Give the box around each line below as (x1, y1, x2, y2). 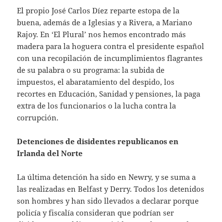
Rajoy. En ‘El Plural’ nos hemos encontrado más (17, 29, 186, 39)
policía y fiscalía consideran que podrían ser (17, 207, 174, 218)
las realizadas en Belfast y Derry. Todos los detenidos (17, 183, 205, 194)
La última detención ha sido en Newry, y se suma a (17, 171, 196, 182)
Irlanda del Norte (17, 148, 83, 158)
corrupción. (17, 112, 59, 122)
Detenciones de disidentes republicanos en (17, 136, 179, 146)
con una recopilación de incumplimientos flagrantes (17, 53, 203, 63)
